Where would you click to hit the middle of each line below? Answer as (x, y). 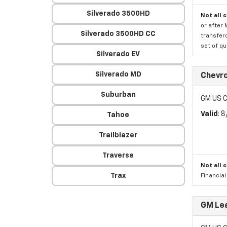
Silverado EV (118, 54)
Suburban (118, 95)
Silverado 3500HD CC (118, 34)
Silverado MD (118, 74)
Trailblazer (118, 135)
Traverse (118, 156)
